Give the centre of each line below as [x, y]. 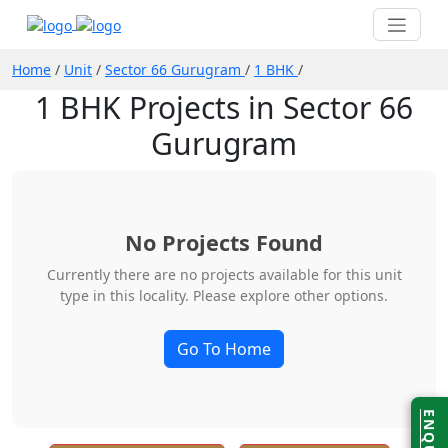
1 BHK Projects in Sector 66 [224, 107]
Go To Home [224, 348]
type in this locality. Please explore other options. [224, 295]
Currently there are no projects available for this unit [224, 274]
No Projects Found [224, 242]
